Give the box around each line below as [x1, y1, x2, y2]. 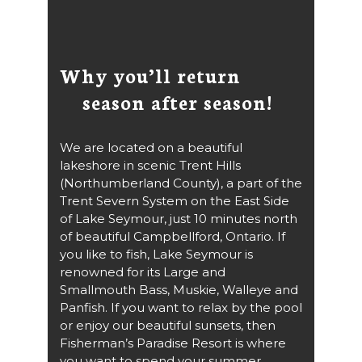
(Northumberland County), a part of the [60, 175, 302, 191]
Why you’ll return [60, 61, 241, 88]
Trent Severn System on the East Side [60, 192, 289, 208]
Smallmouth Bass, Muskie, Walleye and [60, 281, 298, 297]
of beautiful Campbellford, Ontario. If [60, 228, 285, 244]
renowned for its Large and [60, 263, 225, 280]
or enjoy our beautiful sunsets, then [60, 317, 276, 333]
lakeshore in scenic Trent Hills [60, 157, 241, 173]
